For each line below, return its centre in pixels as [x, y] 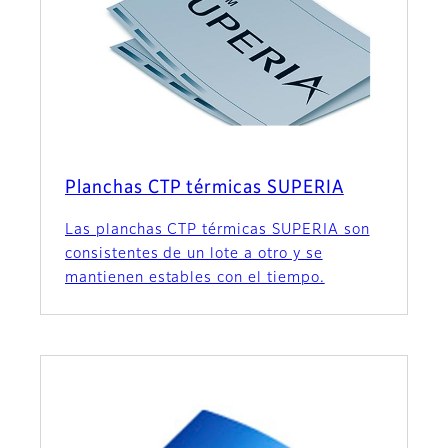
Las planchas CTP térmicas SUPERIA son [217, 230]
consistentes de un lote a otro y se [194, 254]
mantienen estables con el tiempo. [195, 278]
